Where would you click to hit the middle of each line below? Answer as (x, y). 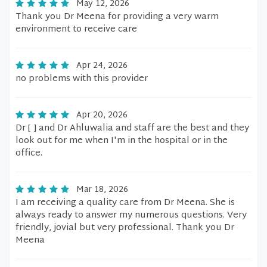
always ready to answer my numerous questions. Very (131, 215)
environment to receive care (76, 30)
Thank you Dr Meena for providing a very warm (117, 17)
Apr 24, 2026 (102, 66)
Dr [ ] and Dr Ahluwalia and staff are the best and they (132, 128)
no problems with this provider (82, 79)
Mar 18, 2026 (102, 190)
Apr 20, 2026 (102, 115)
